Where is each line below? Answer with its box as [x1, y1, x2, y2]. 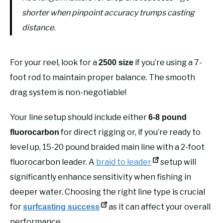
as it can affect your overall [107, 202, 211, 212]
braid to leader [96, 157, 151, 167]
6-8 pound [148, 112, 187, 121]
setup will [159, 157, 196, 167]
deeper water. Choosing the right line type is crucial [10, 187, 205, 197]
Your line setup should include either [10, 112, 148, 122]
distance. [22, 22, 55, 32]
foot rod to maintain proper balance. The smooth [10, 72, 195, 82]
